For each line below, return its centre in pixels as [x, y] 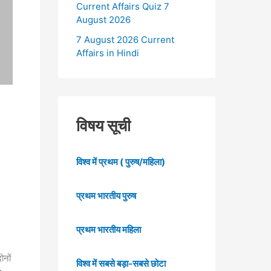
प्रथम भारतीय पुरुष [106, 195]
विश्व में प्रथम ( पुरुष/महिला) [121, 162]
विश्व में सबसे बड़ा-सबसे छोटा [121, 264]
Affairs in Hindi [108, 53]
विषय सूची [103, 126]
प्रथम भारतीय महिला [109, 230]
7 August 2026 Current [125, 40]
